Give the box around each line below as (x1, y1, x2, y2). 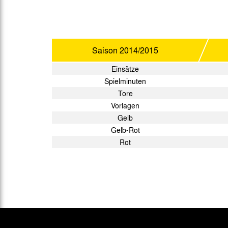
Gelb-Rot (110, 125, 140, 135)
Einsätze (111, 64, 139, 74)
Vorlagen (111, 100, 139, 110)
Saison (92, 44, 120, 56)
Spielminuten (104, 76, 146, 86)
